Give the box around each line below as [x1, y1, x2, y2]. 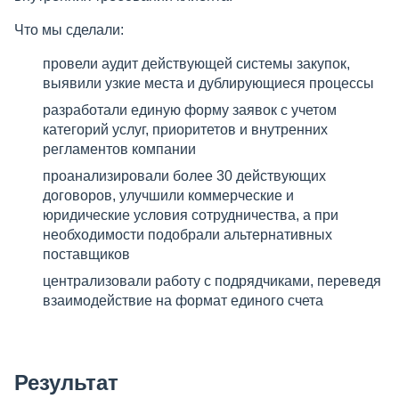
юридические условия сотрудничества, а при [43, 207, 338, 223]
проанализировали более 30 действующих [43, 167, 326, 183]
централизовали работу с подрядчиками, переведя [43, 273, 381, 289]
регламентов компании [43, 141, 196, 157]
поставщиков [43, 246, 130, 262]
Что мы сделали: [14, 21, 124, 37]
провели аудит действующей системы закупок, [43, 55, 350, 71]
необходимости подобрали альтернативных [43, 226, 332, 242]
